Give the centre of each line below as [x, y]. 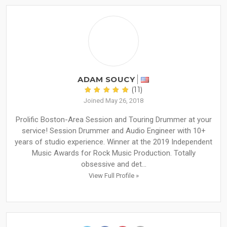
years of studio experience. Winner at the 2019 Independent [113, 142]
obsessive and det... [113, 164]
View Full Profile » [113, 176]
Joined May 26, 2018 [113, 101]
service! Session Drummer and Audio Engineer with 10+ [113, 131]
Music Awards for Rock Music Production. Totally [113, 153]
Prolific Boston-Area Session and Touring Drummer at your [113, 120]
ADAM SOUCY [106, 80]
